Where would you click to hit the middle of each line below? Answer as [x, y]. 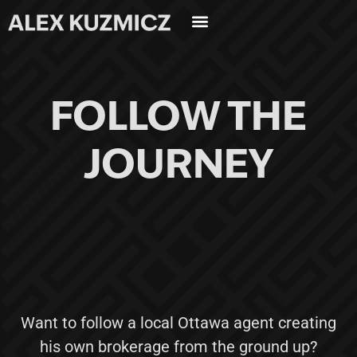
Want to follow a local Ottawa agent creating [178, 323]
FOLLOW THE [178, 120]
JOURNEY [178, 167]
